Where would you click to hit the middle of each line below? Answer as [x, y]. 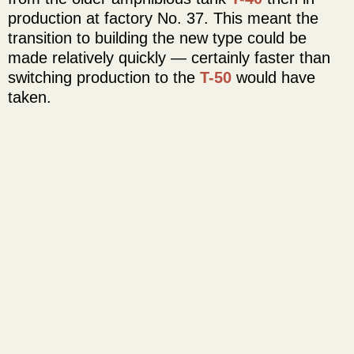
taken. [30, 97]
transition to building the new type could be [157, 38]
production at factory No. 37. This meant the [163, 18]
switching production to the [104, 77]
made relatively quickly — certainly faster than [169, 57]
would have [273, 77]
